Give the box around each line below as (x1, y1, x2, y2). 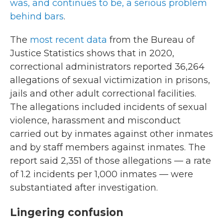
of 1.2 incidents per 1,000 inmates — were (10, 169, 193, 180)
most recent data (30, 34, 107, 45)
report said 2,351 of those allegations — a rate (10, 155, 211, 166)
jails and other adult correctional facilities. (10, 88, 196, 99)
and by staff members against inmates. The (10, 142, 206, 153)
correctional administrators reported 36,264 (10, 61, 205, 72)
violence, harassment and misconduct (10, 115, 181, 126)
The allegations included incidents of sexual (10, 102, 207, 112)
